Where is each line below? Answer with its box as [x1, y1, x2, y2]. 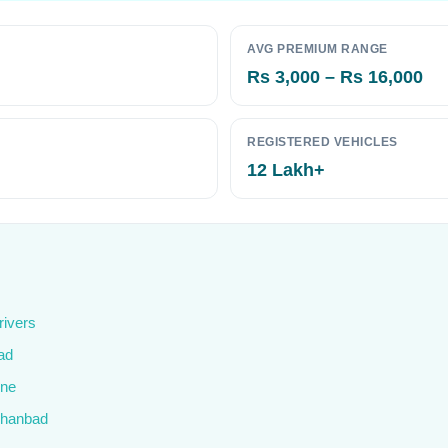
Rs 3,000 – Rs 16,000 [247, 67, 423, 87]
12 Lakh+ [247, 160, 325, 180]
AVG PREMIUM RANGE [247, 42, 388, 56]
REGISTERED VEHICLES [247, 135, 398, 149]
